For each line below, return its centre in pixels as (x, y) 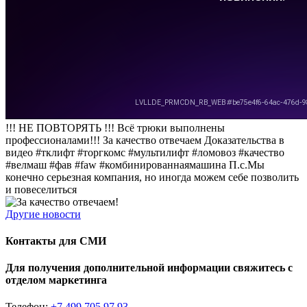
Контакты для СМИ (56, 241)
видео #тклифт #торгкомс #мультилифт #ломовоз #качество (145, 152)
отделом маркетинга (56, 280)
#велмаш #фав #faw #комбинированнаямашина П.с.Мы (135, 164)
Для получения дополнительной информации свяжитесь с (149, 268)
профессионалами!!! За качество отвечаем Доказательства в (145, 140)
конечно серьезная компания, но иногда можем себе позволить (152, 177)
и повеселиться (41, 189)
